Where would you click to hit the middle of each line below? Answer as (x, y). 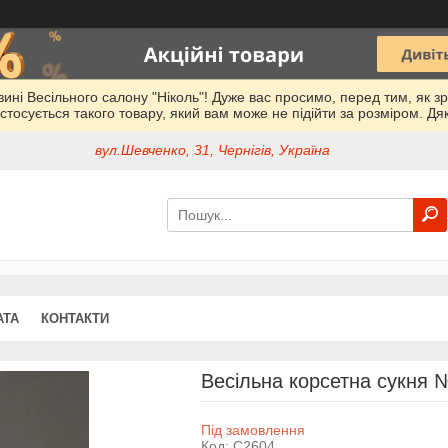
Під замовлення (252, 429)
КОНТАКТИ (75, 318)
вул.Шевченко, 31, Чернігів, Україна (213, 150)
